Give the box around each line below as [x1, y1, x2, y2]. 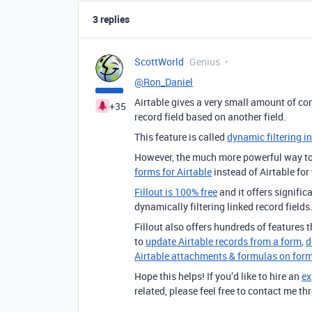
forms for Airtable [134, 164, 212, 178]
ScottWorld [134, 54, 184, 68]
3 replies [93, 12, 130, 26]
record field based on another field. [134, 109, 286, 123]
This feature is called [134, 130, 227, 143]
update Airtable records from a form [146, 234, 302, 248]
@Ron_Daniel [134, 75, 193, 88]
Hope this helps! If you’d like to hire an [134, 269, 302, 283]
